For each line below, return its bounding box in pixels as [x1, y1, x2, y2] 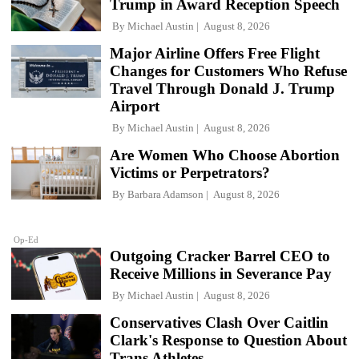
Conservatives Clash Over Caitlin [110, 313, 329, 331]
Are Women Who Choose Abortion [110, 147, 340, 164]
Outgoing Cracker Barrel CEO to [110, 247, 330, 264]
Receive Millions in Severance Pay [110, 264, 332, 282]
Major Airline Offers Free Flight [110, 45, 320, 63]
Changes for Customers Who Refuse [110, 63, 347, 80]
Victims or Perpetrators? [110, 164, 270, 182]
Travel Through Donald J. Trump [110, 80, 335, 98]
